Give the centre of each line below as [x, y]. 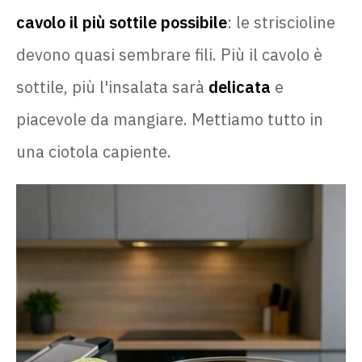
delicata [240, 86]
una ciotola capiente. [94, 151]
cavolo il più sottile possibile [122, 22]
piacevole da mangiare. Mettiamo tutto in [170, 119]
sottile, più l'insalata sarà [112, 86]
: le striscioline [281, 22]
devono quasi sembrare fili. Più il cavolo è [169, 54]
